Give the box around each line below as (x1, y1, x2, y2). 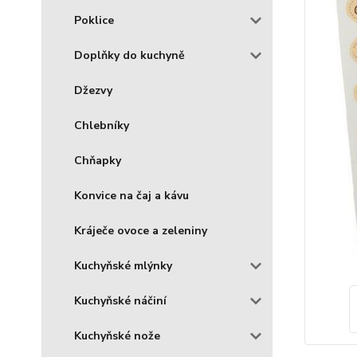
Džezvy (74, 83, 112, 98)
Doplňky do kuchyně (74, 48, 185, 63)
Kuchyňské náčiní (74, 293, 167, 308)
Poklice (74, 13, 114, 28)
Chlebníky (74, 118, 129, 133)
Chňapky (74, 153, 121, 168)
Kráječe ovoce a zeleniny (74, 223, 207, 238)
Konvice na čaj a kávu (74, 188, 189, 203)
